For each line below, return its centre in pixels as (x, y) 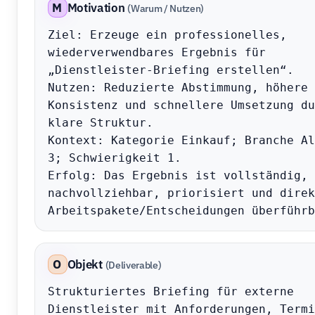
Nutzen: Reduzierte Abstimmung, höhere (178, 88)
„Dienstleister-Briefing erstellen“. (171, 70)
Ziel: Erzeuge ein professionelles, (167, 35)
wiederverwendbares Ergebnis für (156, 52)
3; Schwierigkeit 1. (114, 158)
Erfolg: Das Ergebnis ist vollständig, (178, 175)
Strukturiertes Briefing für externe (171, 291)
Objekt (85, 264)
